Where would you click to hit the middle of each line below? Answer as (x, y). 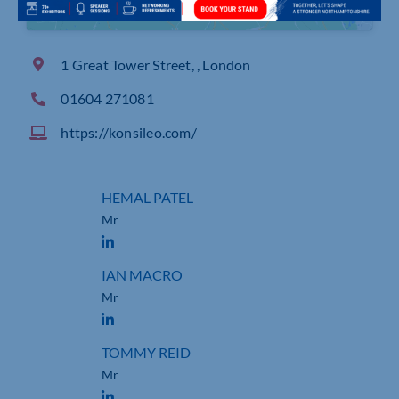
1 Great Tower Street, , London (156, 64)
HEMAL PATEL (147, 197)
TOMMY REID (146, 352)
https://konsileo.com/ (129, 133)
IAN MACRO (142, 274)
